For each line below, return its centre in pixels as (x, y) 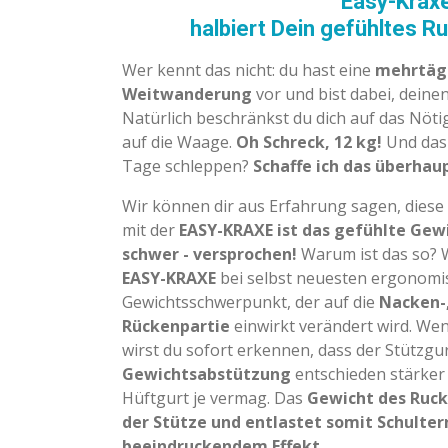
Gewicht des (358, 398)
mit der (150, 230)
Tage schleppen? (187, 166)
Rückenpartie (176, 326)
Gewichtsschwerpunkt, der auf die (250, 302)
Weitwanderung (187, 94)
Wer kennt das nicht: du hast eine (248, 70)
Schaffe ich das (314, 166)
